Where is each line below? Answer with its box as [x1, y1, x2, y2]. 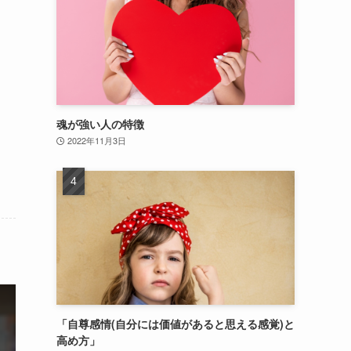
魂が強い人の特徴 [56, 116, 144, 132]
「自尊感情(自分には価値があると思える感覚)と [56, 316, 295, 332]
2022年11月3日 [67, 134, 126, 147]
